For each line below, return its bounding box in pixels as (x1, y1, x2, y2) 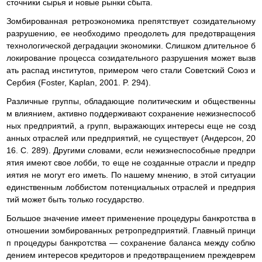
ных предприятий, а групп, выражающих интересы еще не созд (6, 121, 256, 131)
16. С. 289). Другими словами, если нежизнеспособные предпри (6, 146, 256, 156)
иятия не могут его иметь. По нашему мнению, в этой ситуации (6, 170, 256, 180)
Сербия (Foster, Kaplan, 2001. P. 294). (6, 77, 151, 87)
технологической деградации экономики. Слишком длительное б (6, 40, 256, 50)
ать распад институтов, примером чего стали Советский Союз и (6, 65, 256, 75)
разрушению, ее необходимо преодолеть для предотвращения (6, 28, 256, 38)
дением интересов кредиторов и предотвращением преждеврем (6, 250, 256, 260)
